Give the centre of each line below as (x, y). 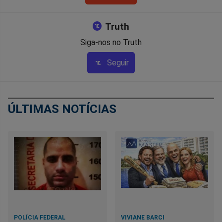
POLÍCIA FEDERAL (40, 217)
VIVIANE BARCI (143, 217)
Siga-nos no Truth (111, 43)
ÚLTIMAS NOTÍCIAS (62, 109)
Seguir (118, 63)
